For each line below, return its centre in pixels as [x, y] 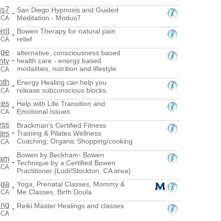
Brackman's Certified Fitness [61, 125]
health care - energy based [59, 60]
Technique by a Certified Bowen [66, 163]
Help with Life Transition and [61, 103]
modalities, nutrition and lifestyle [67, 68]
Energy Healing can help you [62, 82]
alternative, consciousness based [69, 53]
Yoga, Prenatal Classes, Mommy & [71, 184]
